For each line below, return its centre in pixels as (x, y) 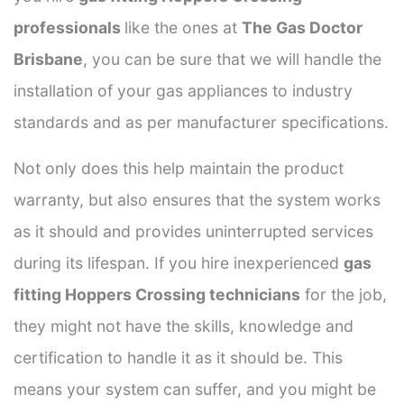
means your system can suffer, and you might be (195, 389)
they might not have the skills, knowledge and (184, 326)
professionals (69, 27)
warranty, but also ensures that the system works (197, 199)
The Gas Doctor (302, 27)
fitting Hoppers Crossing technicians (157, 294)
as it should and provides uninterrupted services (193, 231)
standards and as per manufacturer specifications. (201, 122)
